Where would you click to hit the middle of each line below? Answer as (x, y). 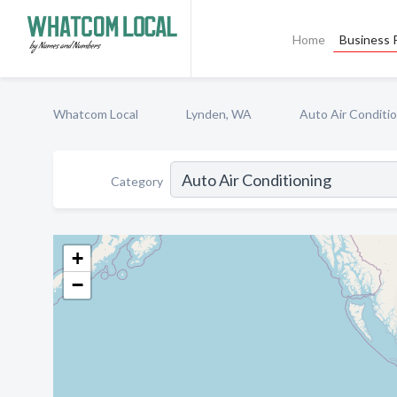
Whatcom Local (96, 114)
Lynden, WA (219, 114)
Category (137, 181)
